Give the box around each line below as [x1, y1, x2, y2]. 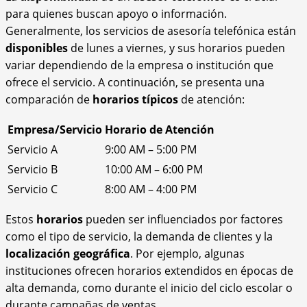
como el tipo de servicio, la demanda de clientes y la [5, 228, 273, 244]
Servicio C [8, 181, 58, 197]
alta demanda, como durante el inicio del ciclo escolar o [5, 280, 293, 295]
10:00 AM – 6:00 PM [105, 161, 203, 177]
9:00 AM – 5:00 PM [105, 141, 197, 157]
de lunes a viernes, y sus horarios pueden [68, 40, 285, 56]
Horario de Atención [105, 121, 214, 137]
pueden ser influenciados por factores [83, 211, 283, 227]
